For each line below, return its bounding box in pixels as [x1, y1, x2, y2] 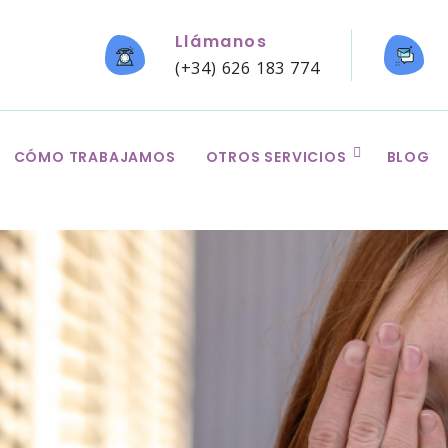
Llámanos [174, 30, 268, 53]
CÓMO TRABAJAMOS [13, 147, 176, 167]
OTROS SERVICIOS [205, 147, 347, 167]
